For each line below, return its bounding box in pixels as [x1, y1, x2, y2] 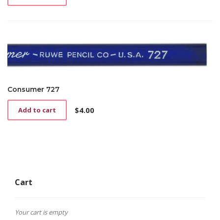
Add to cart [18, 106, 56, 115]
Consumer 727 [7, 85, 59, 94]
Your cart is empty [15, 208, 68, 217]
